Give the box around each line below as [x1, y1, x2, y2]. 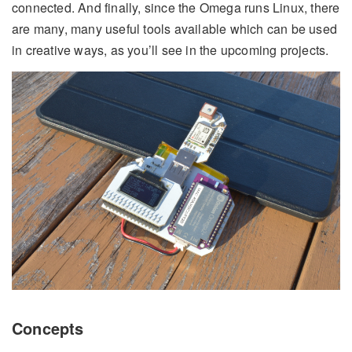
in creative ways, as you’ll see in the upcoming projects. [12, 40, 329, 59]
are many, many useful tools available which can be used [12, 19, 338, 38]
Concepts [12, 317, 84, 339]
